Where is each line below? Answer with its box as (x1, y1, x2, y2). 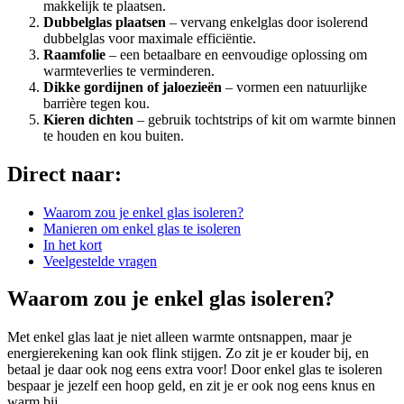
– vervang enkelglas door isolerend (166, 14, 368, 30)
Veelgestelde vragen (43, 252, 157, 269)
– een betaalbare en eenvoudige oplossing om (106, 46, 367, 62)
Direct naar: (7, 161, 122, 186)
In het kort (43, 236, 102, 252)
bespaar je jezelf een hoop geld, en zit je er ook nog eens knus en (7, 378, 375, 394)
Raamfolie (43, 46, 106, 62)
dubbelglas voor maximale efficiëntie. (43, 30, 256, 46)
